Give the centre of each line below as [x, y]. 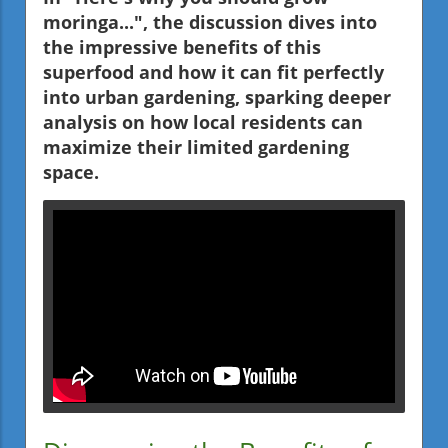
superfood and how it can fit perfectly [213, 72]
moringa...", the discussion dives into [210, 22]
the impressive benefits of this [182, 47]
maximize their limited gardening [196, 147]
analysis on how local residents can [203, 122]
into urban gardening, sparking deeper [217, 97]
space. [71, 172]
